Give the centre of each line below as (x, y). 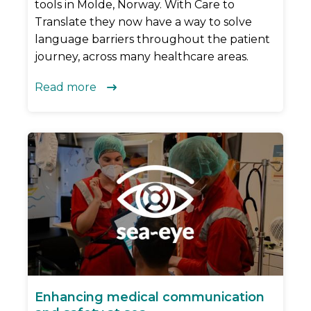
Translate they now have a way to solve (143, 22)
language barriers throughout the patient (152, 40)
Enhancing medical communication (150, 297)
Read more (66, 87)
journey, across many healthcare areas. (142, 57)
